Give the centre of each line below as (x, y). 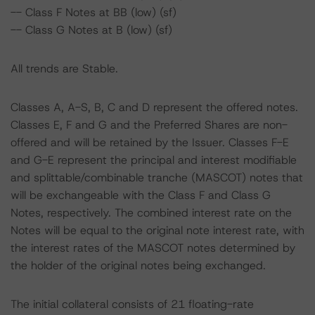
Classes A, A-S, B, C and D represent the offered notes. (154, 107)
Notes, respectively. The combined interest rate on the (151, 213)
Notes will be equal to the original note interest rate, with (157, 230)
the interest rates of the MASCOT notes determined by (153, 248)
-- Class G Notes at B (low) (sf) (91, 30)
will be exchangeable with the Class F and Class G (141, 195)
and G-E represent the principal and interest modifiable (154, 160)
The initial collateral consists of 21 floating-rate (132, 304)
